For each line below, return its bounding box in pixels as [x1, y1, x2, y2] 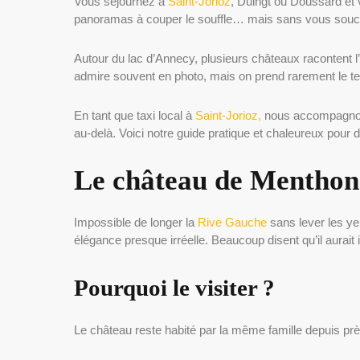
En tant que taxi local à [74, 108, 192, 123]
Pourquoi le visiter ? [74, 275, 275, 301]
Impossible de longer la [74, 215, 198, 230]
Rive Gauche [198, 215, 267, 230]
